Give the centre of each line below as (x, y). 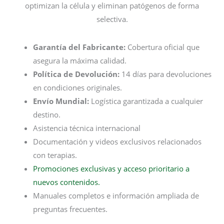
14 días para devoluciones (166, 74)
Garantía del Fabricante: (79, 47)
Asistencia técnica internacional (87, 128)
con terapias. (55, 155)
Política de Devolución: (76, 74)
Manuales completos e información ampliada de (116, 196)
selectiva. (112, 19)
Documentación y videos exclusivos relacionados (117, 142)
